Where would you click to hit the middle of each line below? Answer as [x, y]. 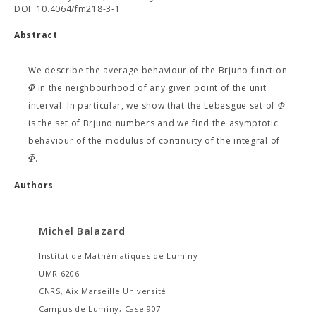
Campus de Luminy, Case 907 [100, 309]
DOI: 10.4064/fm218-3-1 [67, 9]
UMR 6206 [59, 273]
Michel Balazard [82, 231]
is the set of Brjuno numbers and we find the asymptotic [153, 123]
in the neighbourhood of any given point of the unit [151, 88]
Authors [34, 185]
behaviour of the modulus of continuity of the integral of [154, 141]
